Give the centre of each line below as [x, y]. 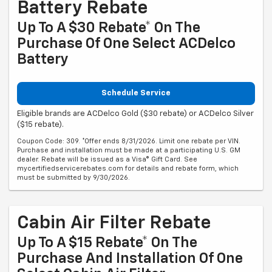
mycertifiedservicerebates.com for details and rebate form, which [128, 169]
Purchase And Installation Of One [130, 259]
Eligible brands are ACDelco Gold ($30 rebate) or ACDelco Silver [135, 114]
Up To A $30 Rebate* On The [109, 28]
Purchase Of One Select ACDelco [126, 43]
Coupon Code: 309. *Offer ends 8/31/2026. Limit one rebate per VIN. [129, 141]
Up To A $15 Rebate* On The [107, 243]
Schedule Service [136, 93]
